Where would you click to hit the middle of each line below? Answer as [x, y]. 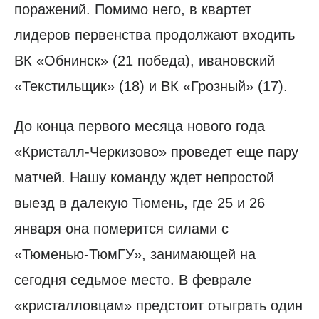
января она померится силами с [121, 229]
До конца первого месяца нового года [140, 126]
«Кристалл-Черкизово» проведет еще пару [156, 152]
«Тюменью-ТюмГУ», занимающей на [135, 255]
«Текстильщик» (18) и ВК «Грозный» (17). [151, 87]
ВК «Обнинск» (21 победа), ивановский [145, 61]
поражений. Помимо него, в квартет [133, 10]
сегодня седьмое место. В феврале [133, 280]
